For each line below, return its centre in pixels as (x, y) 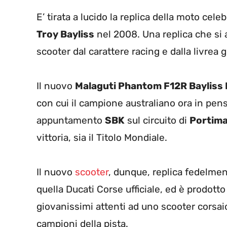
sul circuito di (157, 121)
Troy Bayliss (65, 34)
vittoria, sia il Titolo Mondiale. (102, 138)
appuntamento (71, 121)
